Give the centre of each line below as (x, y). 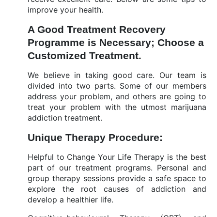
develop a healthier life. (71, 200)
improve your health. (66, 10)
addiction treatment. (65, 118)
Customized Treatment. (84, 55)
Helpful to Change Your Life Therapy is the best (117, 157)
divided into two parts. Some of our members (117, 86)
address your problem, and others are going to (117, 96)
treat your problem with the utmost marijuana (117, 107)
